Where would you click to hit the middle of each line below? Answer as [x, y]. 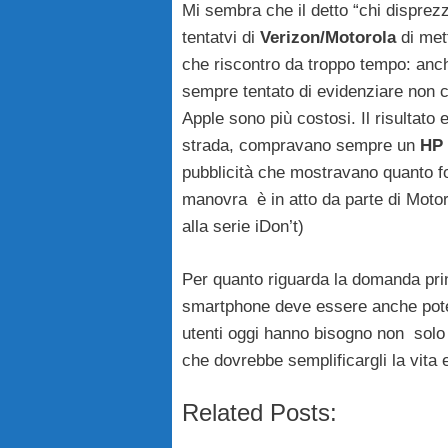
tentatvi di [221, 38]
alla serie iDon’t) [243, 227]
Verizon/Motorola [328, 38]
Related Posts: [259, 413]
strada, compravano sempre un [301, 146]
